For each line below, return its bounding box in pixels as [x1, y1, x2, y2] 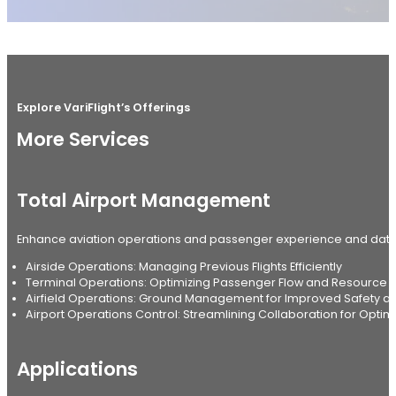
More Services [16, 126, 149, 154]
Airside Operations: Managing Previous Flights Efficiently [25, 259, 342, 275]
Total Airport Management [16, 186, 270, 214]
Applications [16, 355, 138, 384]
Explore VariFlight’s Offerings [16, 99, 190, 115]
